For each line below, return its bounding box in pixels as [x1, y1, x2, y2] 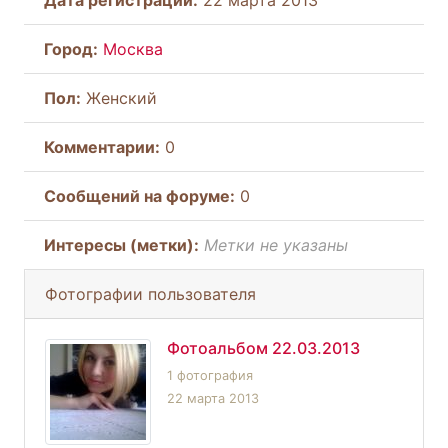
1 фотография [167, 367, 253, 383]
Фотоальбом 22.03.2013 [167, 337, 360, 358]
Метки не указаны [204, 234, 348, 255]
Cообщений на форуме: [44, 185, 235, 206]
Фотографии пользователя [45, 283, 256, 304]
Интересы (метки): [44, 234, 199, 255]
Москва [103, 38, 163, 59]
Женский [81, 87, 157, 108]
